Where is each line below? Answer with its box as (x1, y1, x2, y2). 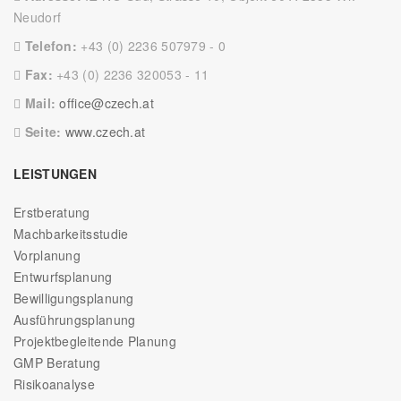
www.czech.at (64, 123, 146, 141)
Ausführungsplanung (13, 311, 136, 329)
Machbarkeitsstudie (13, 225, 129, 243)
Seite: (24, 123, 65, 141)
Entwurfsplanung (13, 268, 113, 286)
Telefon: (24, 37, 81, 55)
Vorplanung (13, 246, 81, 265)
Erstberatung (13, 203, 90, 222)
